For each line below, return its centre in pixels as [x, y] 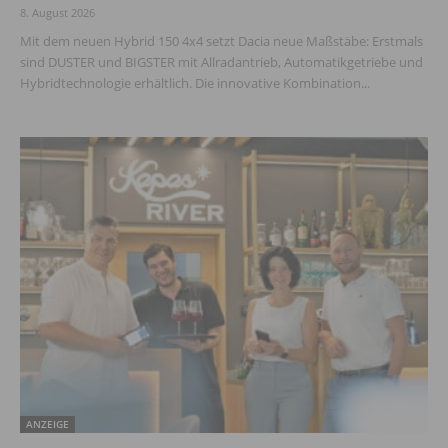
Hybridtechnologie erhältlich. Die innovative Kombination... [195, 83]
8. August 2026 [57, 13]
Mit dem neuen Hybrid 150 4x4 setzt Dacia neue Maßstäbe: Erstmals [221, 41]
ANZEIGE [47, 424]
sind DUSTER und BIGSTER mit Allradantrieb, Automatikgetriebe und [221, 62]
